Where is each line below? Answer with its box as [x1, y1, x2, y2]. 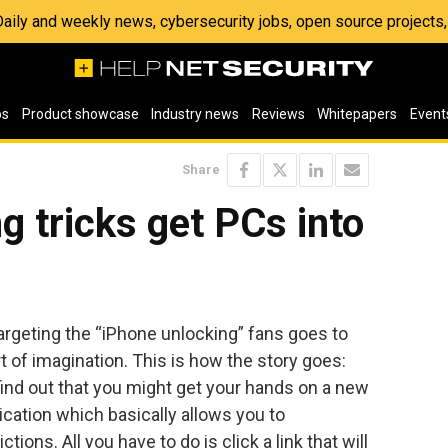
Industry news [151, 106, 240, 122]
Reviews [251, 106, 305, 122]
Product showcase [21, 106, 139, 122]
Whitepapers [317, 106, 398, 122]
